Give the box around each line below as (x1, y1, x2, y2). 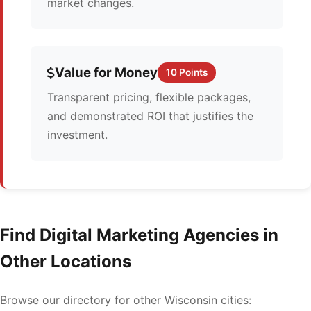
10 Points (166, 67, 208, 78)
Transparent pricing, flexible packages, (47, 90, 251, 104)
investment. (47, 128, 108, 142)
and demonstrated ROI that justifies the (47, 109, 253, 123)
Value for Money (55, 65, 158, 81)
